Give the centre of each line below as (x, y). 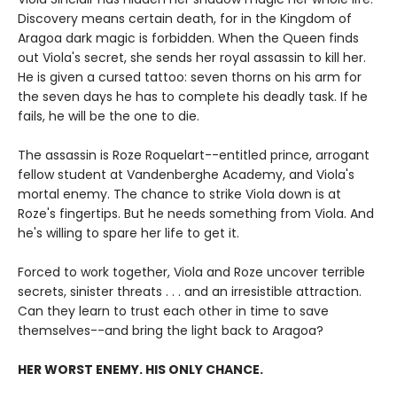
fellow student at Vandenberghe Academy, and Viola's (186, 174)
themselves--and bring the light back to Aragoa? (171, 330)
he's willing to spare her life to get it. (128, 233)
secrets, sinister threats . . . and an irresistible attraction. (190, 291)
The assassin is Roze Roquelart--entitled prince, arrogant (194, 155)
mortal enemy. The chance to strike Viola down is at (179, 194)
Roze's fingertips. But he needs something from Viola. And (196, 213)
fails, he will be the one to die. (109, 116)
